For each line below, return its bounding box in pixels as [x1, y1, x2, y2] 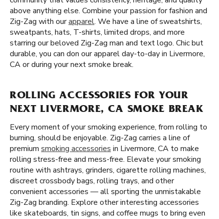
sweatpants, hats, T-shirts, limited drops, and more [10, 27, 185, 38]
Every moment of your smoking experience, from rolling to [10, 122, 207, 132]
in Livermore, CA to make [111, 143, 199, 154]
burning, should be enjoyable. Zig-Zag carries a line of [10, 132, 190, 143]
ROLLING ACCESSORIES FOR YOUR [10, 91, 189, 102]
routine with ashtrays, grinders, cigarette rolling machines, [10, 165, 206, 175]
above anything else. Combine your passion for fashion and [10, 5, 207, 16]
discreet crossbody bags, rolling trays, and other [10, 175, 174, 186]
